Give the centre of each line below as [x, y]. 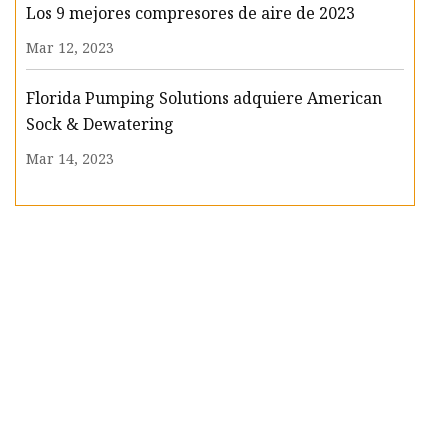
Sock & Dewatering [100, 124]
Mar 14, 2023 [70, 159]
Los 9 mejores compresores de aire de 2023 [190, 13]
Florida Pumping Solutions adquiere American [204, 98]
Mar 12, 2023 [70, 48]
